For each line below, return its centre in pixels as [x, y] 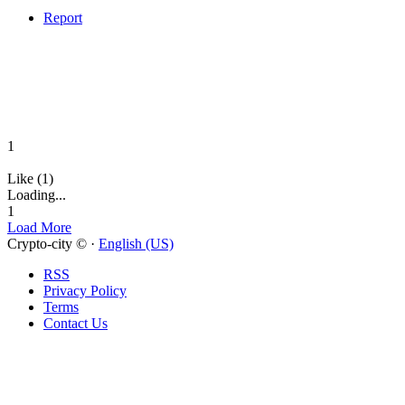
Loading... [37, 195]
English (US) [136, 244]
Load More [39, 228]
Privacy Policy [85, 291]
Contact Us [75, 324]
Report [63, 18]
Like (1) [30, 179]
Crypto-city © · [53, 244]
